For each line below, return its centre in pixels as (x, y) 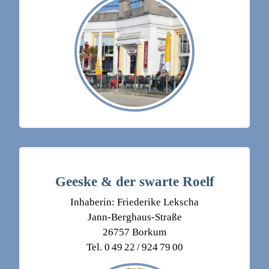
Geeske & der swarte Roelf (134, 182)
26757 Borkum (134, 232)
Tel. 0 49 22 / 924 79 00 (134, 247)
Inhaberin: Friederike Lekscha (134, 202)
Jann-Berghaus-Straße (134, 217)
